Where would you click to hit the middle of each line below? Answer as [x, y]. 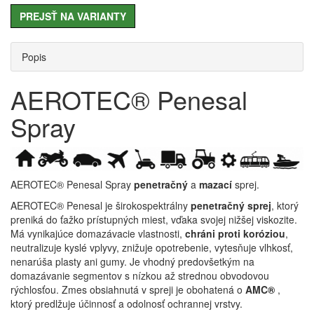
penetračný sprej [230, 206]
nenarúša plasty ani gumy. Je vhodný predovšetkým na [132, 262]
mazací [216, 185]
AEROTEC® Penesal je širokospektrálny [99, 206]
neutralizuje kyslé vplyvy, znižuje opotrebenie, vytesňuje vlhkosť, [152, 248]
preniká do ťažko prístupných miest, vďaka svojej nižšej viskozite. [154, 220]
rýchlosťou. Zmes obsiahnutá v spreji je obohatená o [128, 290]
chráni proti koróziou [235, 234]
